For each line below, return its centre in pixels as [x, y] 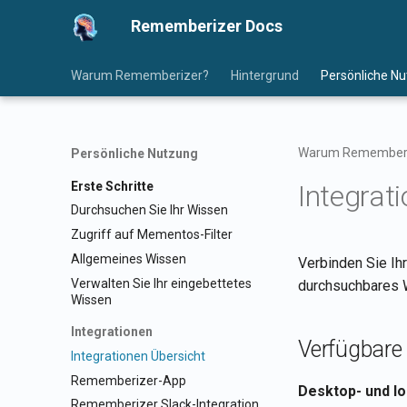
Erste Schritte [112, 186]
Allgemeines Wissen [129, 258]
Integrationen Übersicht [138, 356]
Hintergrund [265, 75]
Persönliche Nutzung [134, 154]
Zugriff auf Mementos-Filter [152, 234]
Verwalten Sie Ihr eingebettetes [161, 283]
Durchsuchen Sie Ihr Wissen [149, 210]
